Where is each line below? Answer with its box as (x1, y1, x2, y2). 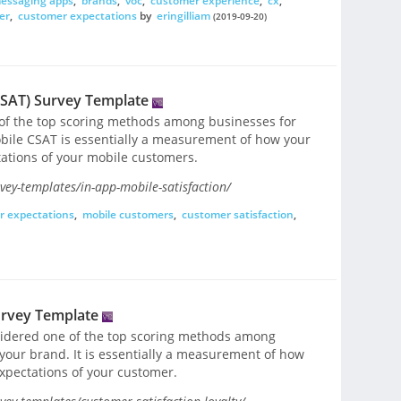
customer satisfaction (181, 207, 294, 223)
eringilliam (156, 7, 210, 23)
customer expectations (17, 7, 137, 23)
